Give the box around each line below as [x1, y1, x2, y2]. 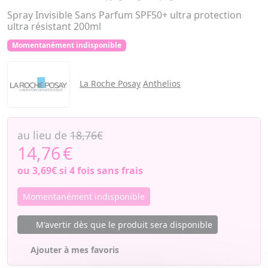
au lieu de [17, 128, 70, 143]
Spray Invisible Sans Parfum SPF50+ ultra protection [7, 8, 242, 22]
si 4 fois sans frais [57, 164, 143, 178]
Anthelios [143, 78, 181, 90]
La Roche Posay [80, 78, 141, 90]
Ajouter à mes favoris [30, 244, 119, 256]
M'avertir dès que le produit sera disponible [33, 219, 212, 231]
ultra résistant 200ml [7, 20, 101, 33]
